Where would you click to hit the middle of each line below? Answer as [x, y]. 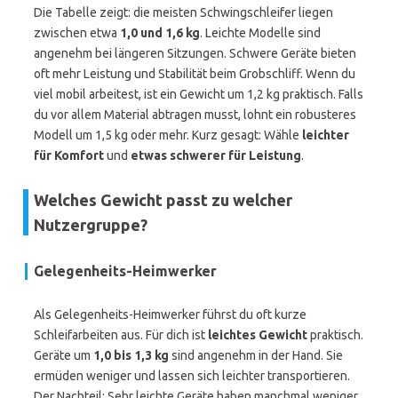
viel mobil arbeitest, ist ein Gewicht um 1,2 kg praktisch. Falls [199, 94]
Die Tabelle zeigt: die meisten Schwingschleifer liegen [183, 12]
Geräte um [64, 355]
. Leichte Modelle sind [260, 33]
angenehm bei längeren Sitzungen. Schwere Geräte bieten [195, 53]
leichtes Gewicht [258, 335]
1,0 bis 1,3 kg [131, 355]
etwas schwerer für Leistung [216, 155]
